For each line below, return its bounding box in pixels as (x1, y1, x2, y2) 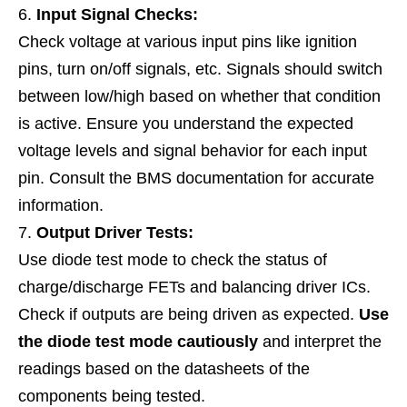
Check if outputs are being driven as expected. (18, 305, 359, 323)
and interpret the (258, 333, 382, 351)
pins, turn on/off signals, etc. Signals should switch (18, 60, 382, 78)
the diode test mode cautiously (18, 333, 258, 351)
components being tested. (18, 387, 205, 405)
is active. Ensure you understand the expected (18, 114, 353, 133)
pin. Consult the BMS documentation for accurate (18, 169, 374, 187)
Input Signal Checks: (36, 5, 198, 24)
